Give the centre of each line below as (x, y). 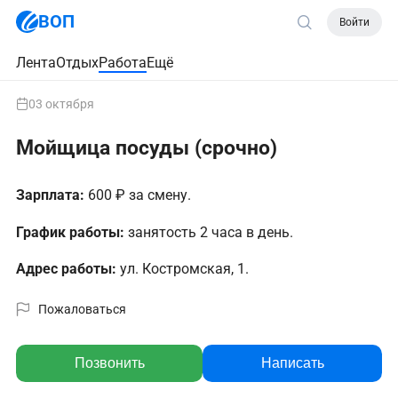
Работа (123, 62)
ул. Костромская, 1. (183, 269)
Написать (292, 363)
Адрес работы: (66, 269)
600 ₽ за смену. (139, 195)
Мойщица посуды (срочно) (147, 148)
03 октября (61, 104)
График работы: (72, 232)
